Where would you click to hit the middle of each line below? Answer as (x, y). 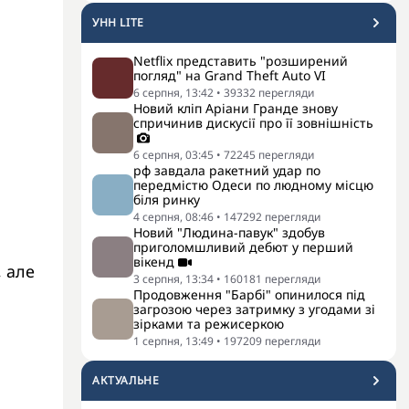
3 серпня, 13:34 (173, 279)
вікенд (154, 262)
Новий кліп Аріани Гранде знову (236, 108)
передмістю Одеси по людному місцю (253, 185)
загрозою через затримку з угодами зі (254, 309)
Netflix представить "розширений (241, 61)
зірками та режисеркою (209, 324)
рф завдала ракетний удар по (227, 170)
